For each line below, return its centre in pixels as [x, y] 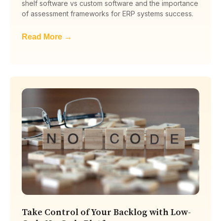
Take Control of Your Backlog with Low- [106, 212]
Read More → [47, 37]
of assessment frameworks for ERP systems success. [108, 13]
